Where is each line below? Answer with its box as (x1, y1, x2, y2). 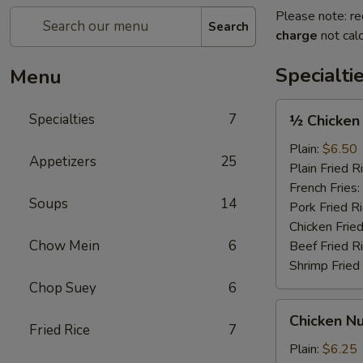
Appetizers (29, 152, 96, 171)
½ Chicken (289, 111, 360, 130)
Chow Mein (29, 237, 100, 255)
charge (275, 27, 318, 45)
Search (208, 18, 249, 35)
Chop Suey (29, 279, 96, 297)
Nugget (275, 319, 318, 337)
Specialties (29, 110, 95, 129)
